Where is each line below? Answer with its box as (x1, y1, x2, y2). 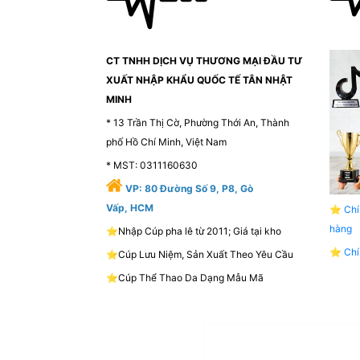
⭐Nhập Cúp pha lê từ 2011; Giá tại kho (106, 225, 281, 238)
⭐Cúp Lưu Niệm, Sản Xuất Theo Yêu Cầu (106, 248, 293, 261)
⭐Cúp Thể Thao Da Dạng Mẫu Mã (106, 272, 264, 284)
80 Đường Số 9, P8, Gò (145, 182, 253, 195)
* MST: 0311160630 (106, 159, 198, 172)
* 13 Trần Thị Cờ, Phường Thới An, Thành (106, 117, 289, 129)
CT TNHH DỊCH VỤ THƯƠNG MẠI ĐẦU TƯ (106, 55, 302, 67)
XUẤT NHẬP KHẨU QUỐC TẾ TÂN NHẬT (106, 74, 292, 87)
